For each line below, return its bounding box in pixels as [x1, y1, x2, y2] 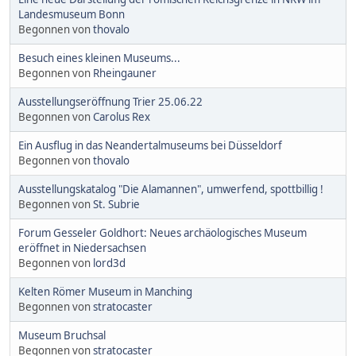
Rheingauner [93, 66, 157, 81]
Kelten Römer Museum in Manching [18, 284, 192, 300]
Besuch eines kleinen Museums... [18, 51, 180, 66]
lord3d [93, 256, 126, 271]
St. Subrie [93, 197, 140, 212]
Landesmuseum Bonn [18, 7, 125, 22]
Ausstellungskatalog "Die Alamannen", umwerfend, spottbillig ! [18, 182, 323, 197]
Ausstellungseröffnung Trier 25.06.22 [18, 95, 203, 110]
